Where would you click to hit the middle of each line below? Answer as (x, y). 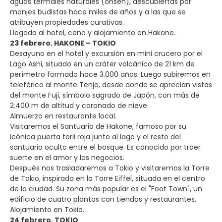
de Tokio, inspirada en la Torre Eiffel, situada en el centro (108, 178)
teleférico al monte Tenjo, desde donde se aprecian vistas (111, 84)
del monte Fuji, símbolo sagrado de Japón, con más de (105, 95)
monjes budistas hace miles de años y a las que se (98, 12)
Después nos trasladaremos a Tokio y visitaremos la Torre (110, 168)
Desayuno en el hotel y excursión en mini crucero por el (106, 53)
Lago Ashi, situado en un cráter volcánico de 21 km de (102, 64)
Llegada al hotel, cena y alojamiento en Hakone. (93, 32)
